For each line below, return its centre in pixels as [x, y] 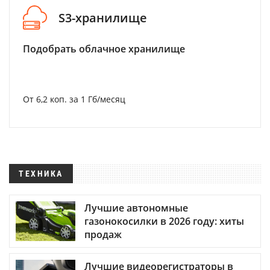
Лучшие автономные [136, 208]
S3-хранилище [103, 17]
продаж [103, 235]
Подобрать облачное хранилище [104, 49]
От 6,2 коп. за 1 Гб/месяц [74, 99]
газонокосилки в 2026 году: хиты [164, 221]
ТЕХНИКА [41, 174]
